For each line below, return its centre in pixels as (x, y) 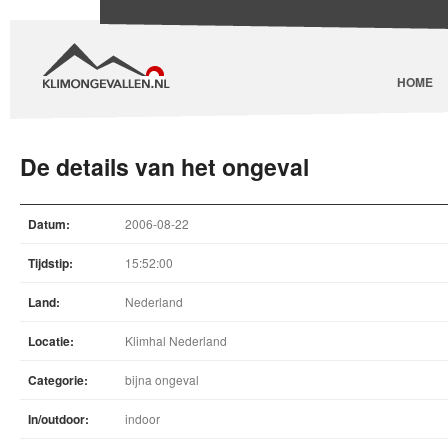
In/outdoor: (58, 419)
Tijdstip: (50, 263)
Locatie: (51, 341)
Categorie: (58, 380)
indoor (142, 418)
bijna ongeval (162, 379)
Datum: (49, 224)
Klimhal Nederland (176, 340)
